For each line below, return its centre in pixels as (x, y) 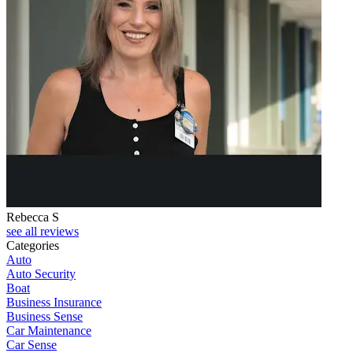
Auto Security (41, 274)
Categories (33, 246)
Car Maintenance (49, 331)
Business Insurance (54, 303)
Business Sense (45, 317)
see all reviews (43, 232)
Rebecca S (33, 217)
